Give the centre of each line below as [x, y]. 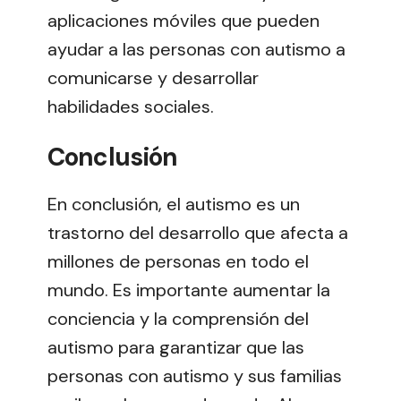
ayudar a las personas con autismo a [196, 50]
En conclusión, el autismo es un [174, 204]
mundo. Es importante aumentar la [189, 290]
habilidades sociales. [131, 107]
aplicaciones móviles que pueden [183, 21]
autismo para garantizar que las [176, 347]
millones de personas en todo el [178, 261]
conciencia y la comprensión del [178, 318]
